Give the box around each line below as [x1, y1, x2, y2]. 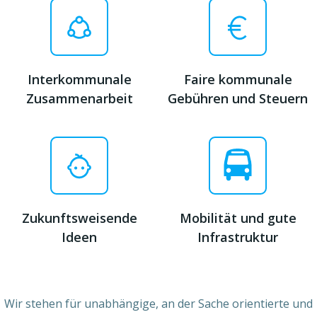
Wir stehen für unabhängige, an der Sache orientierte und [4, 295, 313, 311]
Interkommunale [27, 70, 132, 88]
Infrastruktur [197, 228, 278, 246]
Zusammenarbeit [25, 89, 133, 107]
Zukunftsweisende [21, 209, 137, 226]
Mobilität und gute [179, 209, 296, 226]
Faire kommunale [183, 70, 292, 88]
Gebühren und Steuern [168, 89, 308, 107]
